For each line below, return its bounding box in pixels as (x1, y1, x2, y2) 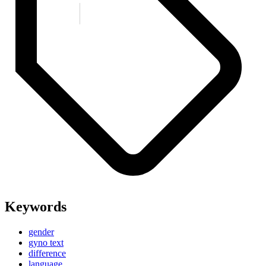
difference (28, 248, 66, 259)
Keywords (5, 199, 66, 215)
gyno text (28, 237, 64, 248)
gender (28, 227, 54, 237)
